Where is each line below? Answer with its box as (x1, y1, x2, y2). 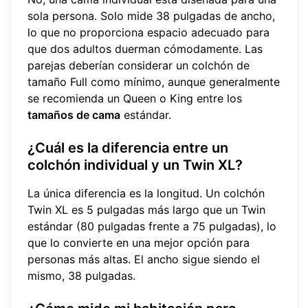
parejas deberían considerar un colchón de (27, 58, 250, 73)
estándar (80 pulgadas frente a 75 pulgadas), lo (27, 219, 276, 234)
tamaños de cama (27, 108, 120, 122)
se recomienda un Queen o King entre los (27, 91, 242, 106)
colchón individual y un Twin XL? (27, 157, 243, 174)
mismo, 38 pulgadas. (27, 269, 135, 283)
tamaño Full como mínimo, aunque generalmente (27, 75, 280, 89)
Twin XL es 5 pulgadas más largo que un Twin (27, 203, 265, 217)
